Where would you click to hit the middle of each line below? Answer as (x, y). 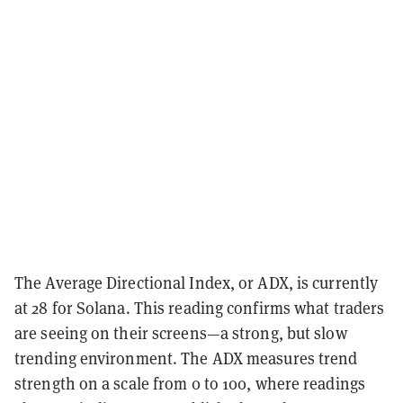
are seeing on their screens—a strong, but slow (181, 333)
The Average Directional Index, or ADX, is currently (197, 282)
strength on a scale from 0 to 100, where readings (190, 383)
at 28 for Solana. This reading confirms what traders (200, 308)
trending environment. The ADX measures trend (186, 358)
